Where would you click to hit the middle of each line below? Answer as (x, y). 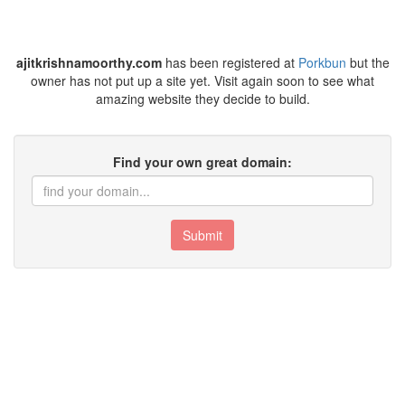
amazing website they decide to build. (202, 99)
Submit (202, 235)
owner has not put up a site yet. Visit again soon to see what (202, 80)
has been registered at (230, 62)
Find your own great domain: (202, 162)
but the (367, 62)
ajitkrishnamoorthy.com (89, 62)
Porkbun (322, 62)
